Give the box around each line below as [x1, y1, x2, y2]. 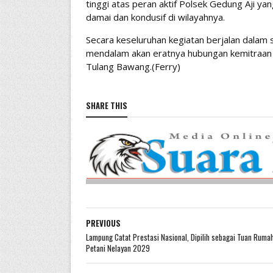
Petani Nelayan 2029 [85, 242, 150, 254]
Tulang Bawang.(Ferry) [85, 60, 180, 73]
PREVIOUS [85, 217, 121, 229]
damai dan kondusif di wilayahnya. [85, 11, 225, 23]
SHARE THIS [85, 99, 127, 112]
